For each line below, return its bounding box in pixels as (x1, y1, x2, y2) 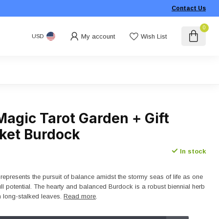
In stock (177, 147, 206, 155)
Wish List (140, 32, 167, 40)
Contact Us (172, 5, 206, 12)
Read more (64, 193, 96, 200)
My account (81, 32, 115, 40)
